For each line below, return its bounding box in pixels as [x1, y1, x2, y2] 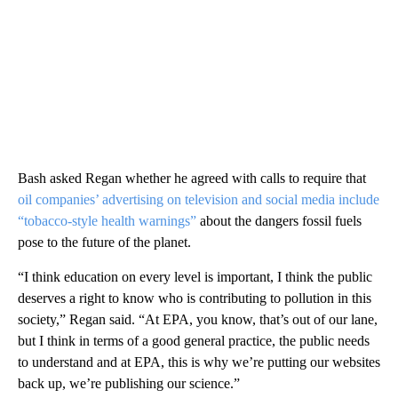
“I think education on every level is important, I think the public [18, 269, 372, 285]
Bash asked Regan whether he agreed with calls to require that [18, 171, 366, 187]
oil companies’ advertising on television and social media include [18, 192, 379, 208]
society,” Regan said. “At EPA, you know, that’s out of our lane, [18, 312, 378, 328]
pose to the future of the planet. [18, 235, 191, 251]
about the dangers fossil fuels [196, 213, 362, 229]
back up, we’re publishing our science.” [18, 376, 240, 392]
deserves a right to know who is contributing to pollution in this [18, 291, 371, 306]
